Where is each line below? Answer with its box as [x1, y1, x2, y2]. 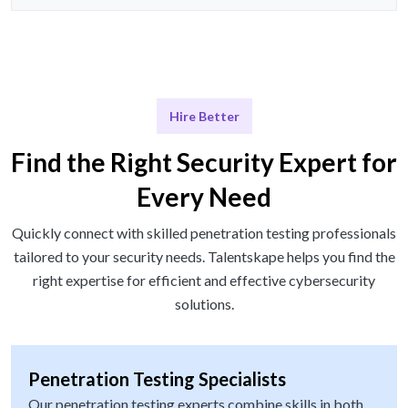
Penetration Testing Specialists [28, 368, 286, 391]
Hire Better [168, 108, 240, 125]
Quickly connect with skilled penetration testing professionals [12, 224, 396, 242]
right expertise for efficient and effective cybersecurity [33, 271, 375, 290]
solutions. [174, 295, 234, 313]
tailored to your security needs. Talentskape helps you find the [13, 248, 395, 266]
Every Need [137, 181, 271, 213]
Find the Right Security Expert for [11, 147, 397, 178]
